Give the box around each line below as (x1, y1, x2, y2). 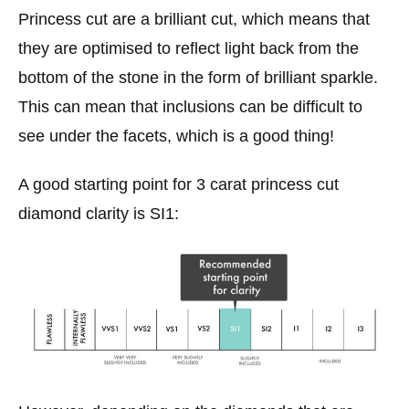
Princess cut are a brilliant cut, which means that (18, 9, 370, 28)
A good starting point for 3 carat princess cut (18, 175, 339, 194)
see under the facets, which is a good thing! (18, 126, 334, 145)
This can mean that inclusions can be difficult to (18, 97, 362, 116)
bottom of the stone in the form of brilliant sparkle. (18, 68, 378, 87)
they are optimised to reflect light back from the (18, 38, 359, 58)
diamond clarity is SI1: (18, 204, 179, 224)
